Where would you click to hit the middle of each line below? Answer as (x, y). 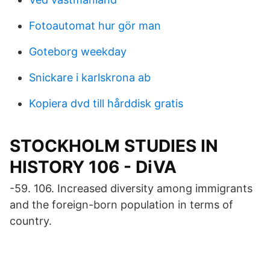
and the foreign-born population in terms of (121, 205)
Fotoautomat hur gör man (95, 26)
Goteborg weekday (78, 52)
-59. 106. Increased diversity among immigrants (131, 188)
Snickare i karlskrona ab (90, 77)
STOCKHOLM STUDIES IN (114, 146)
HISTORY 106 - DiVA (93, 167)
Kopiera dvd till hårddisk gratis (106, 103)
